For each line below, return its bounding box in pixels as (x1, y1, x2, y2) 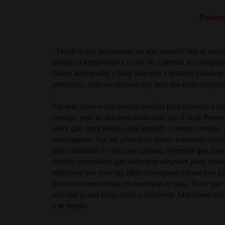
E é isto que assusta (98, 146, 163, 155)
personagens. (52, 135, 95, 144)
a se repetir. (52, 201, 90, 210)
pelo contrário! (52, 146, 98, 155)
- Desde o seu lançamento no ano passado (52, 46, 186, 55)
